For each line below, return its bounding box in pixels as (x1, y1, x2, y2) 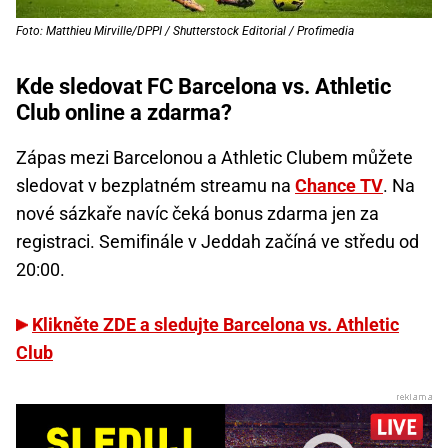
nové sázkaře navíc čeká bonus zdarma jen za (16, 202, 379, 224)
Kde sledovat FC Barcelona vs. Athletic (16, 73, 391, 99)
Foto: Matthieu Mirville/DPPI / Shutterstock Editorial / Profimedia (16, 23, 354, 38)
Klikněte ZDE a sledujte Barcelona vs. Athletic (32, 313, 399, 335)
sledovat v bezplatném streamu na (16, 174, 295, 196)
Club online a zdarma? (16, 99, 232, 125)
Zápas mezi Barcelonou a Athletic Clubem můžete (16, 146, 413, 168)
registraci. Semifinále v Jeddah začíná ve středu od (16, 230, 419, 252)
